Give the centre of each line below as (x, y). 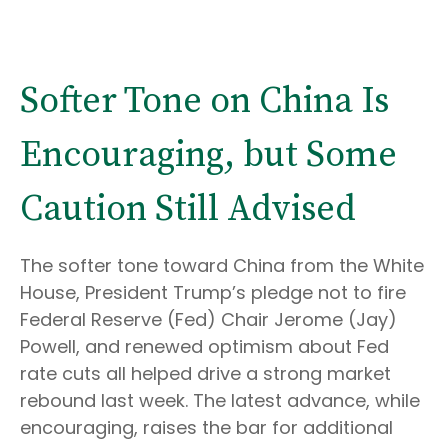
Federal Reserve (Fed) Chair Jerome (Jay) (208, 319)
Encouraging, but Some (208, 155)
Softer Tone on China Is (204, 101)
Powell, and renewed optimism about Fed (204, 346)
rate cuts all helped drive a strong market (205, 373)
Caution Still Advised (188, 209)
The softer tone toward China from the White (222, 265)
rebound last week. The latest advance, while (220, 400)
